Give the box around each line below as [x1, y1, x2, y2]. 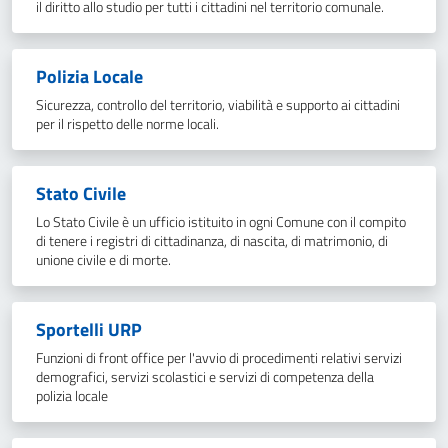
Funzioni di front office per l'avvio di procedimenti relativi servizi [36, 347, 402, 369]
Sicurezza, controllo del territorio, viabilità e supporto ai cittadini [36, 94, 400, 116]
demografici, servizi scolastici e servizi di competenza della [36, 366, 374, 388]
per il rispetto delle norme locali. [36, 113, 219, 135]
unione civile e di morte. [36, 249, 171, 271]
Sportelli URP [36, 316, 142, 343]
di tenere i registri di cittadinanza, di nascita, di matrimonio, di [36, 230, 388, 252]
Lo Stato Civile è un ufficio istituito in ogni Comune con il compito [36, 211, 406, 233]
